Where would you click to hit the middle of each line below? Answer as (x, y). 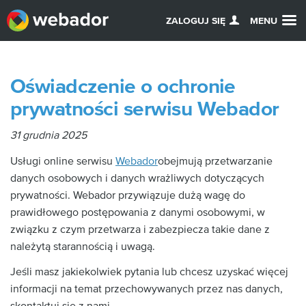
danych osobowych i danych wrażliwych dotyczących (137, 178)
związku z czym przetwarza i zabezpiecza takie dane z (140, 229)
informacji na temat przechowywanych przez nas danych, (147, 289)
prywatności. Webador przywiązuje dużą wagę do (128, 195)
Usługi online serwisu (63, 161)
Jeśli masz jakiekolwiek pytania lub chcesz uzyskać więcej (149, 272)
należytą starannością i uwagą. (83, 246)
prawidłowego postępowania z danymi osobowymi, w (138, 212)
